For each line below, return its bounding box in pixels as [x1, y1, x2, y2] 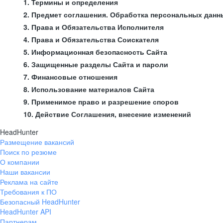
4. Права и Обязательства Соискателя [23, 34, 159, 44]
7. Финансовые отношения [23, 72, 117, 82]
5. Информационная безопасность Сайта [23, 47, 167, 57]
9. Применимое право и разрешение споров [23, 97, 179, 107]
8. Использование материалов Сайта [23, 84, 154, 94]
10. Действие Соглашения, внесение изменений [23, 109, 191, 119]
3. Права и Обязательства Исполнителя [23, 22, 164, 32]
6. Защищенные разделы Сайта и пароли [23, 59, 168, 69]
